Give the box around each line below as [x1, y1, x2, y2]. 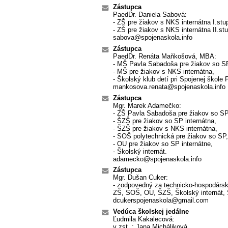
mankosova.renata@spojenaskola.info [112, 82, 225, 91]
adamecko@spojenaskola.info [112, 155, 202, 163]
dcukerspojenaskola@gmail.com [112, 196, 209, 205]
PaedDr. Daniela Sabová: [112, 11, 187, 19]
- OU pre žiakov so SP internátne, [112, 139, 213, 148]
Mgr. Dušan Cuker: [112, 174, 168, 182]
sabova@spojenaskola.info [112, 34, 192, 42]
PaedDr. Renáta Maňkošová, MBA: [112, 52, 216, 60]
